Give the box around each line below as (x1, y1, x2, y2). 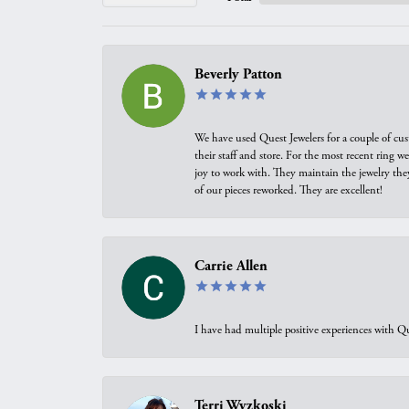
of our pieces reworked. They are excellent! (194, 183, 383, 198)
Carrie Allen (194, 257, 267, 275)
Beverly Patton (194, 66, 282, 83)
